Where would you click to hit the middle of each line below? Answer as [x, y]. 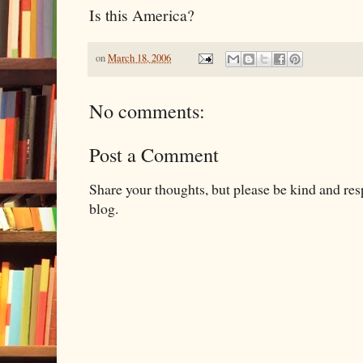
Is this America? [142, 15]
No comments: [147, 110]
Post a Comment [154, 154]
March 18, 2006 [139, 58]
